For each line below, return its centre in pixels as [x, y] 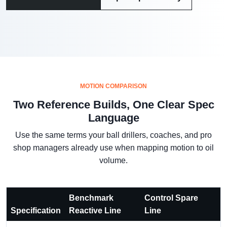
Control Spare [171, 198]
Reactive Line [95, 210]
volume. [113, 160]
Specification [36, 210]
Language [113, 118]
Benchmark [91, 198]
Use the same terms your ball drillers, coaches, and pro [113, 135]
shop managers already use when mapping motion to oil [113, 147]
